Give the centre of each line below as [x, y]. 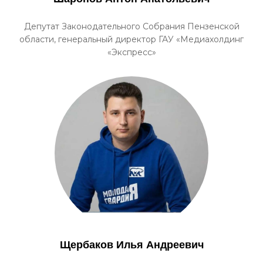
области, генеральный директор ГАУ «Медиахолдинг [131, 39]
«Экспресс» [131, 52]
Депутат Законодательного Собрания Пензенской [131, 26]
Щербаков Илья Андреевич [131, 245]
